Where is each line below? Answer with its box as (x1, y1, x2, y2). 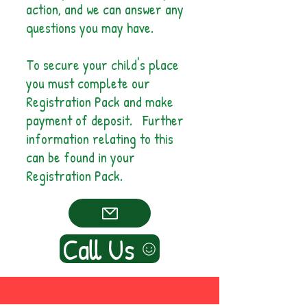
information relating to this (26, 129, 173, 149)
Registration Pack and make (26, 92, 173, 112)
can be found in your (26, 147, 135, 167)
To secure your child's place (26, 55, 179, 75)
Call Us (62, 229, 135, 269)
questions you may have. (26, 18, 153, 38)
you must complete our (26, 73, 150, 93)
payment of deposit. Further (26, 110, 184, 130)
